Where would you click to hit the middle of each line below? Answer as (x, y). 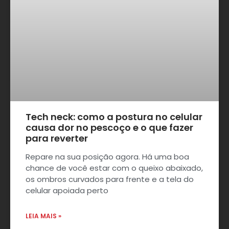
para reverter (57, 139)
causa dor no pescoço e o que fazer (109, 128)
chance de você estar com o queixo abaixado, (114, 168)
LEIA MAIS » (43, 216)
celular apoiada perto (67, 191)
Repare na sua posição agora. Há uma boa (107, 157)
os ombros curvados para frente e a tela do (110, 179)
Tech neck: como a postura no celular (114, 117)
